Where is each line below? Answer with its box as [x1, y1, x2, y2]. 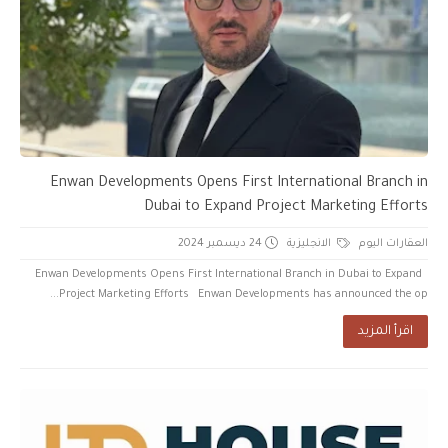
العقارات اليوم [359, 237, 428, 250]
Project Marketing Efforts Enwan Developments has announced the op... [59, 288, 428, 301]
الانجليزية [287, 237, 334, 250]
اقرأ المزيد [358, 324, 413, 339]
